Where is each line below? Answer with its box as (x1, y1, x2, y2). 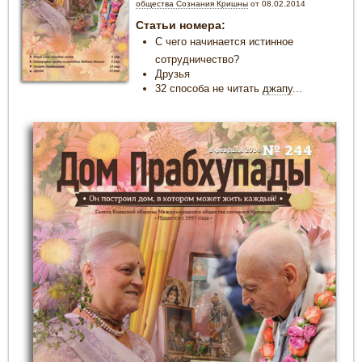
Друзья (154, 68, 190, 81)
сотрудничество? (154, 53, 239, 65)
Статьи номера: (136, 19, 226, 32)
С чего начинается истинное (154, 36, 293, 48)
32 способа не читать (154, 82, 263, 95)
